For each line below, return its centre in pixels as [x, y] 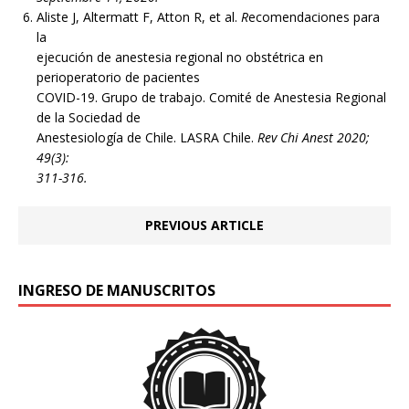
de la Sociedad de [89, 118]
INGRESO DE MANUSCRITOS [117, 291]
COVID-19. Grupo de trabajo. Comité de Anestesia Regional [211, 98]
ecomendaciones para [314, 17]
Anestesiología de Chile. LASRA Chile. [147, 138]
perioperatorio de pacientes [118, 78]
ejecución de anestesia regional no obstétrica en [180, 58]
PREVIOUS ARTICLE [204, 225]
